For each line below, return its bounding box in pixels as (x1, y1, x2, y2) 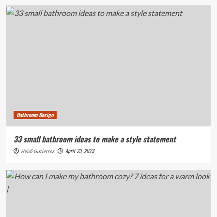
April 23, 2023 (65, 147, 94, 155)
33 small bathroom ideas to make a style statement (13, 133, 176, 145)
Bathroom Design (16, 111, 54, 119)
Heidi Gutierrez (20, 148, 54, 155)
